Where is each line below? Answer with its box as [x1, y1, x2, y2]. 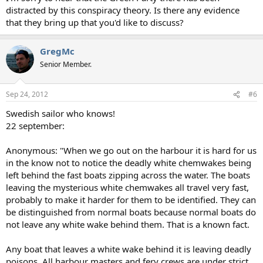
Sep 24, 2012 [6, 89, 48, 100]
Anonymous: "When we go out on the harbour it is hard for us [6, 144, 257, 157]
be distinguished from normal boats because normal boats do [6, 206, 256, 218]
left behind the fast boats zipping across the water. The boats [6, 169, 250, 181]
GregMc [40, 45, 75, 57]
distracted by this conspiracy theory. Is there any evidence [6, 4, 240, 16]
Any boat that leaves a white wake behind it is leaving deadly [6, 243, 251, 255]
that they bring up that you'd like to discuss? [6, 16, 184, 28]
